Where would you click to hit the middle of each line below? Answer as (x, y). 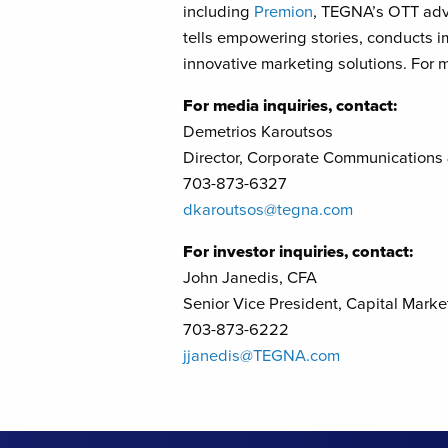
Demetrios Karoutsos (258, 131)
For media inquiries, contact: (290, 105)
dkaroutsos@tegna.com (268, 209)
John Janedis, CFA (250, 278)
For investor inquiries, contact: (298, 252)
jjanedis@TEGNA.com (262, 356)
